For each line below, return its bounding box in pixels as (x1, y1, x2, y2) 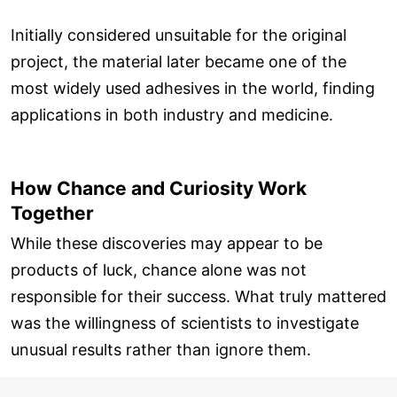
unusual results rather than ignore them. (11, 340, 311, 360)
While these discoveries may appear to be (11, 234, 323, 253)
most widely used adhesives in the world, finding (11, 79, 375, 98)
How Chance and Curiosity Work (11, 177, 307, 200)
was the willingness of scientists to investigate (11, 314, 359, 333)
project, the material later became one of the (11, 52, 346, 72)
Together (11, 202, 94, 225)
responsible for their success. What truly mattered (11, 287, 386, 307)
